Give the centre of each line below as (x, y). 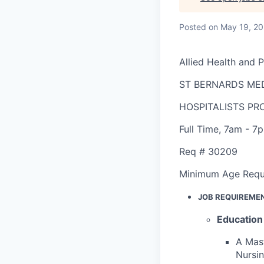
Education (240, 219)
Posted (193, 27)
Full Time (199, 129)
